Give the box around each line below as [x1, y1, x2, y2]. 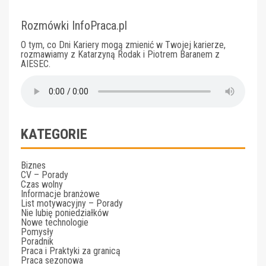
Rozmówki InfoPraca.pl [21, 18, 127, 33]
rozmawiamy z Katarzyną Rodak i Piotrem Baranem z [21, 49, 220, 60]
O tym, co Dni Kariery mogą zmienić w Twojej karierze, [21, 39, 226, 50]
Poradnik [21, 236, 53, 247]
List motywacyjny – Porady [21, 198, 123, 209]
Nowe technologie [21, 217, 88, 228]
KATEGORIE [21, 126, 87, 142]
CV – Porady [21, 169, 68, 180]
